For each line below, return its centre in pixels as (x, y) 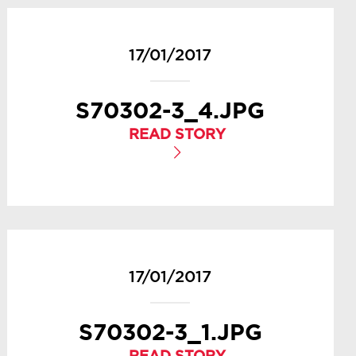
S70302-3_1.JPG (170, 331)
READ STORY (177, 135)
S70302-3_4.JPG (170, 110)
